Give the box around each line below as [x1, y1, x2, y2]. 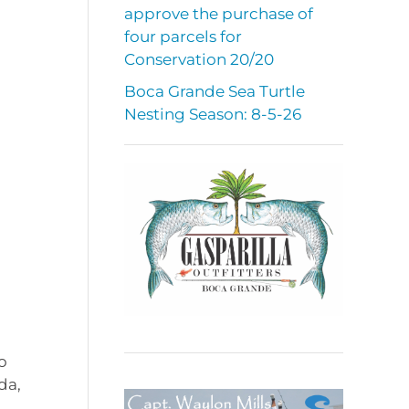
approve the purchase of [124, 5, 313, 24]
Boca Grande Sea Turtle [124, 82, 305, 101]
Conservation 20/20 [124, 50, 274, 69]
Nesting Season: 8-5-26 [124, 105, 301, 124]
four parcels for [124, 27, 242, 47]
